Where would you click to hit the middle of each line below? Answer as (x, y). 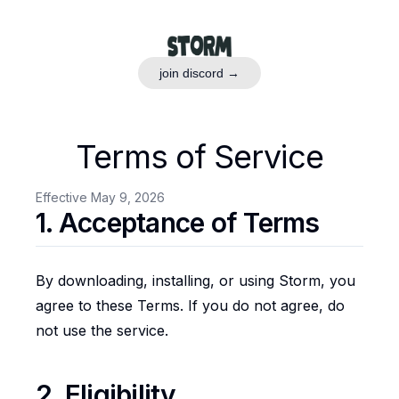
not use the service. (102, 330)
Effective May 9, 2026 (100, 197)
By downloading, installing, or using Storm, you (195, 281)
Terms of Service (199, 157)
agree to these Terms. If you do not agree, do (190, 305)
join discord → (199, 73)
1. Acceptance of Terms (178, 223)
